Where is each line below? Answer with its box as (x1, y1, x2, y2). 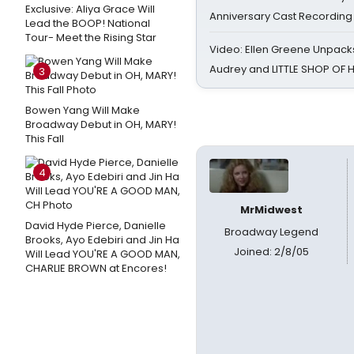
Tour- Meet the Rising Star (25, 30, 156, 45)
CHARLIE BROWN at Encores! (25, 261, 167, 276)
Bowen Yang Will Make (25, 103, 140, 118)
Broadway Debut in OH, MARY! (25, 117, 176, 132)
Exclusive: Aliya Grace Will (25, 2, 155, 17)
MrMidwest (240, 202, 303, 217)
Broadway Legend (224, 224, 319, 239)
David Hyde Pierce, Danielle (25, 218, 166, 233)
